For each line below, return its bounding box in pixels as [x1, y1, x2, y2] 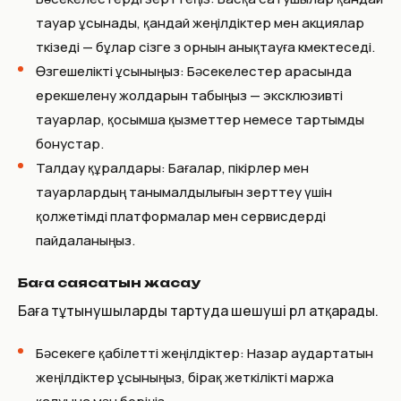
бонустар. [36, 133, 104, 153]
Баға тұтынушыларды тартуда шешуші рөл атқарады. [18, 300, 379, 320]
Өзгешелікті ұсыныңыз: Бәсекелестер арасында [36, 61, 352, 81]
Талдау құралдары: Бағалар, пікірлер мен [36, 158, 309, 177]
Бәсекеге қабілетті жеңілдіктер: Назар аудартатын [36, 343, 373, 363]
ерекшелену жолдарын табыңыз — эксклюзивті [36, 85, 343, 105]
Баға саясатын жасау [18, 274, 200, 290]
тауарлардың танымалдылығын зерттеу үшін [36, 182, 332, 201]
